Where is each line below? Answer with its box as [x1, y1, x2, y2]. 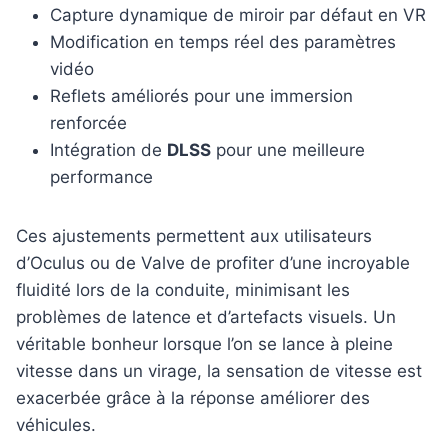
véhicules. [16, 415, 96, 436]
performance [50, 167, 153, 188]
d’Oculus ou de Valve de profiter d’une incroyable [16, 253, 410, 274]
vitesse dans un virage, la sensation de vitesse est [16, 361, 422, 382]
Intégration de [50, 140, 167, 161]
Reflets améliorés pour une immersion [50, 86, 353, 107]
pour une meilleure [211, 140, 365, 161]
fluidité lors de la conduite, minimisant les [16, 280, 350, 301]
